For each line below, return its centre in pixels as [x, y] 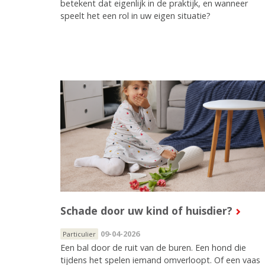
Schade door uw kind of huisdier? [146, 210]
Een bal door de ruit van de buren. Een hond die [153, 247]
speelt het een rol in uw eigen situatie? [135, 15]
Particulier [79, 234]
